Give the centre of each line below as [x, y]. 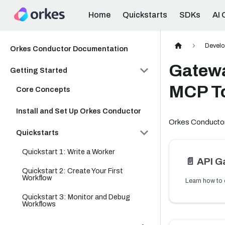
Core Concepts [43, 89]
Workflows [39, 204]
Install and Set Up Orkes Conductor [79, 111]
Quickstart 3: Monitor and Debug [76, 197]
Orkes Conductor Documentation [69, 49]
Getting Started [39, 70]
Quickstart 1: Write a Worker [69, 152]
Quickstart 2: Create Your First [73, 171]
